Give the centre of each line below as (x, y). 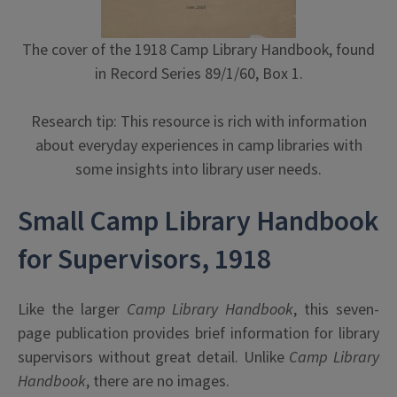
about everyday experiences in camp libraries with (198, 145)
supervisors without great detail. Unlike (154, 357)
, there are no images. (158, 381)
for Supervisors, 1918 (144, 259)
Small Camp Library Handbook (198, 221)
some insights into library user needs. (198, 169)
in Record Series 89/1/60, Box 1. (198, 74)
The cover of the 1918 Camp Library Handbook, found (198, 50)
